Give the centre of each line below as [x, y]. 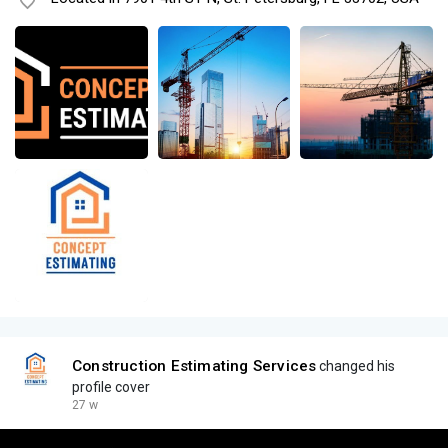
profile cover [111, 386]
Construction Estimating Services [194, 365]
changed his [356, 365]
